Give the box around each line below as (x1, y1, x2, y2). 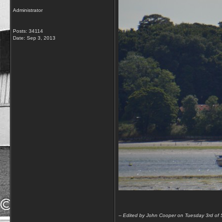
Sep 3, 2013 (27, 35, 55, 41)
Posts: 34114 (13, 28, 43, 34)
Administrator (13, 7, 43, 13)
